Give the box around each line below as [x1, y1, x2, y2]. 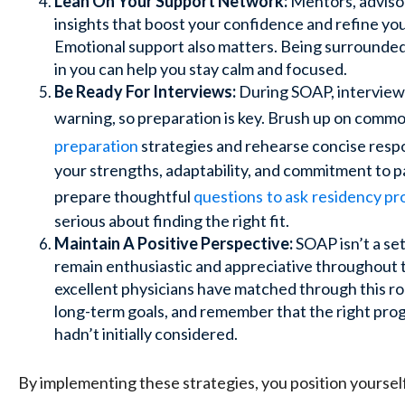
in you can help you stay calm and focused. [54, 58, 347, 79]
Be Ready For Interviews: [54, 80, 236, 101]
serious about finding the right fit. [54, 210, 292, 231]
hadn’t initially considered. [54, 323, 238, 344]
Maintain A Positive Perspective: [54, 232, 293, 253]
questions [193, 185, 263, 206]
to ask [267, 185, 308, 206]
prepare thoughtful [54, 185, 193, 206]
